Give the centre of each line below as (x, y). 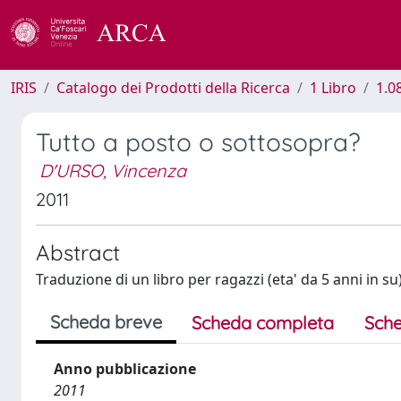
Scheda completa (263, 323)
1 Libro (333, 88)
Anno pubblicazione (125, 369)
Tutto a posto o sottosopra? (198, 142)
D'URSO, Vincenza (113, 171)
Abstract (78, 252)
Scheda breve (106, 322)
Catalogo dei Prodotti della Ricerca (173, 88)
